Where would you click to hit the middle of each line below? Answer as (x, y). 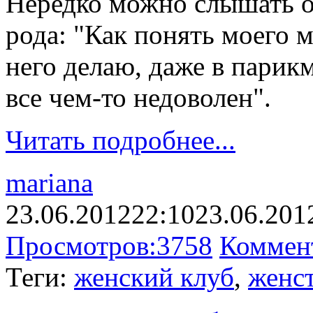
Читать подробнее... (121, 140)
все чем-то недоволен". (142, 97)
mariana (49, 182)
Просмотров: (81, 245)
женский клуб (154, 277)
